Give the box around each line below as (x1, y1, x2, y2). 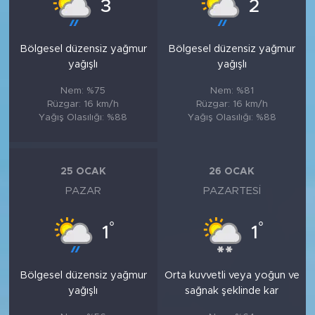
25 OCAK (60, 167, 106, 177)
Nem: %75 (60, 85, 106, 96)
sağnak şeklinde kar (185, 285, 279, 296)
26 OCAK (209, 167, 255, 177)
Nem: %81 (210, 85, 254, 96)
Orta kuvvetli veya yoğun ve (164, 269, 300, 281)
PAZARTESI (202, 185, 261, 196)
